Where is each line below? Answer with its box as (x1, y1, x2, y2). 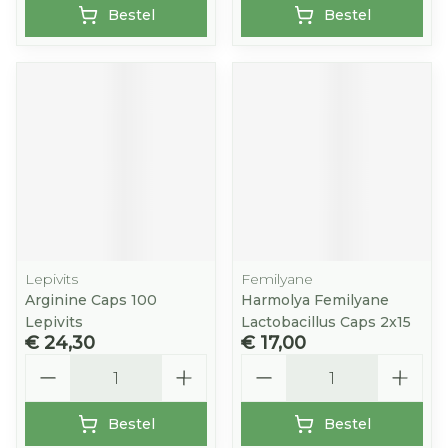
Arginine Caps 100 (25, 291, 157, 309)
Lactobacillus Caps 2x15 (241, 313, 411, 331)
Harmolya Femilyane (241, 291, 389, 309)
